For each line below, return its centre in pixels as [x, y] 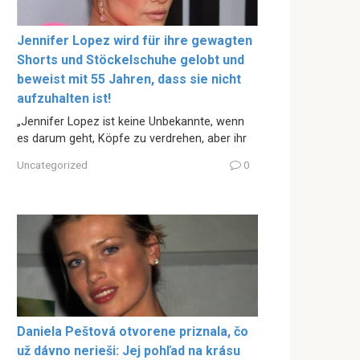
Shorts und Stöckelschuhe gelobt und [131, 59]
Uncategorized [52, 165]
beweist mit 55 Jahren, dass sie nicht [129, 79]
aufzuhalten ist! [64, 98]
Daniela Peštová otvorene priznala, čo [133, 332]
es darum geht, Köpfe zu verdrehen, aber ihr [132, 138]
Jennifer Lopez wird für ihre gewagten [135, 40]
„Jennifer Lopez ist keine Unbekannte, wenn [131, 121]
